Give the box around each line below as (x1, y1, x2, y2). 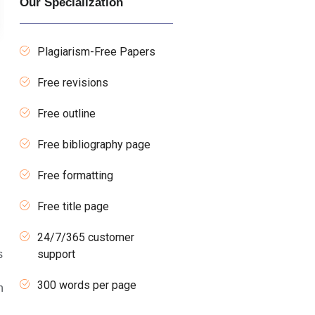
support (37, 247, 76, 261)
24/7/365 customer (37, 230, 135, 244)
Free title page (37, 199, 110, 213)
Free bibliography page (37, 137, 151, 151)
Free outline (37, 106, 96, 120)
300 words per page (37, 278, 137, 292)
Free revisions (37, 75, 109, 89)
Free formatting (37, 168, 114, 182)
